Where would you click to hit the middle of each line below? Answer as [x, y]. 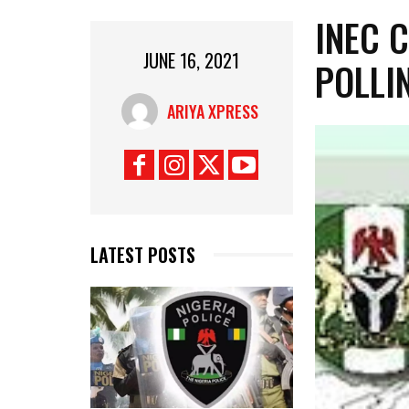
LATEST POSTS [143, 254]
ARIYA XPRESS [213, 111]
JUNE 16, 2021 [192, 61]
